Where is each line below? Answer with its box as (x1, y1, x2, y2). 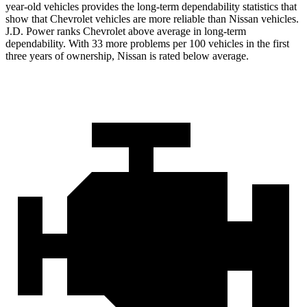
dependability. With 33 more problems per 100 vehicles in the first (5, 38, 289, 50)
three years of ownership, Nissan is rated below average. (5, 50, 249, 62)
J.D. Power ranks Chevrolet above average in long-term (5, 25, 246, 38)
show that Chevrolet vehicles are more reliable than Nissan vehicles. (5, 13, 299, 25)
